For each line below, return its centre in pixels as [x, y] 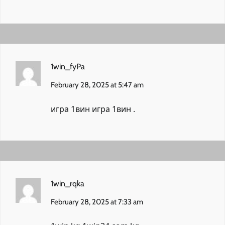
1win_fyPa [68, 66]
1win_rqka [68, 183]
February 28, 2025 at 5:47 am [97, 85]
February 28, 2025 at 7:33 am [97, 202]
